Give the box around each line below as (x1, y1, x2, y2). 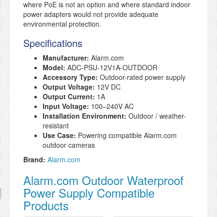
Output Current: (43, 92, 95, 102)
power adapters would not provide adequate (23, 9, 158, 19)
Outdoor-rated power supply (98, 72, 186, 82)
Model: (43, 62, 65, 73)
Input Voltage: (43, 101, 89, 111)
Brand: (23, 155, 46, 165)
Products (23, 197, 69, 214)
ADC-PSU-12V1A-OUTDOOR (65, 62, 157, 73)
